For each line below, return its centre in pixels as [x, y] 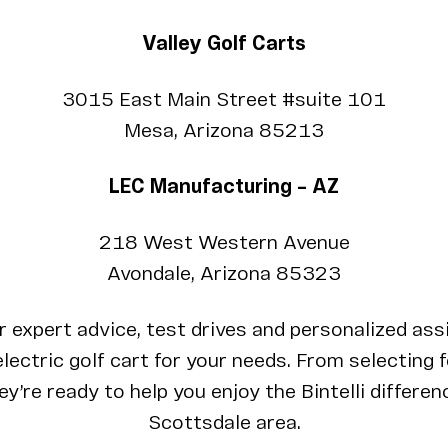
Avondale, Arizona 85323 [224, 275]
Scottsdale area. [224, 424]
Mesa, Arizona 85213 [224, 132]
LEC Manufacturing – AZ [224, 188]
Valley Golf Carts [224, 45]
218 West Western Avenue [224, 244]
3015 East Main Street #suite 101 [224, 101]
